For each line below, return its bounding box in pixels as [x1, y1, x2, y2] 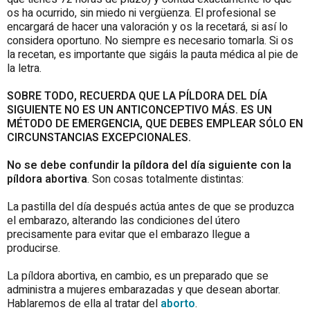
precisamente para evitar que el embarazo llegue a [7, 226, 250, 243]
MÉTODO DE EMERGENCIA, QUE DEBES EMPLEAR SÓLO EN [7, 115, 303, 132]
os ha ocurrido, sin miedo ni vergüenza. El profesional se [7, 4, 276, 21]
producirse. [7, 239, 60, 257]
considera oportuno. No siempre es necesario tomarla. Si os [7, 32, 293, 49]
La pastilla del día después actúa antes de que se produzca [7, 198, 294, 215]
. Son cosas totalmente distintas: [87, 170, 244, 188]
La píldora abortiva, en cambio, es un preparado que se [7, 267, 268, 284]
